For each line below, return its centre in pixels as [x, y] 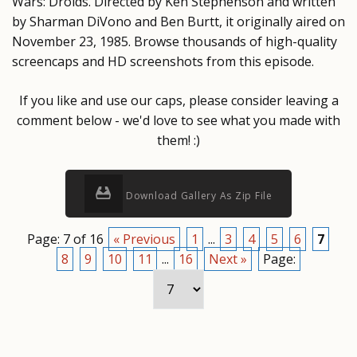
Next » [228, 259]
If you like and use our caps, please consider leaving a [178, 100]
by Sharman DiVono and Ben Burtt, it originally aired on [178, 22]
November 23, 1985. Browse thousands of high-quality [175, 41]
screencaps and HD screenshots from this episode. [163, 61]
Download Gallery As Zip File [198, 196]
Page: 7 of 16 [67, 239]
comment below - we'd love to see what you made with [178, 120]
